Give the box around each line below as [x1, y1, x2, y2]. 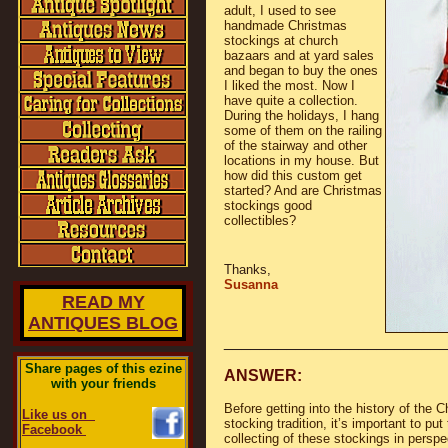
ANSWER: [224, 367, 302, 384]
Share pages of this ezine [24, 361, 182, 376]
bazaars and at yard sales [224, 48, 374, 63]
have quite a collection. [224, 93, 358, 108]
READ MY [61, 292, 145, 312]
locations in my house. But [224, 153, 379, 168]
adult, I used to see [224, 3, 336, 18]
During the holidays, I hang [224, 108, 379, 123]
